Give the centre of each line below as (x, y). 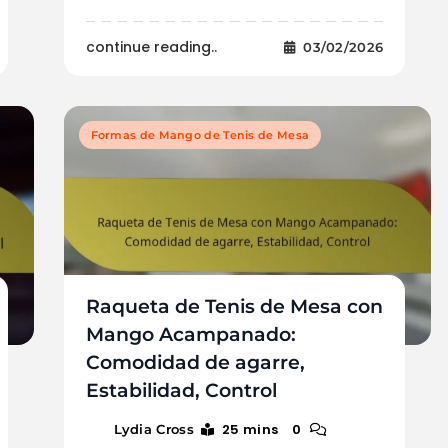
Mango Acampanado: (190, 334)
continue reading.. (151, 46)
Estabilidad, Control (181, 390)
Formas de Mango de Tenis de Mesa (200, 134)
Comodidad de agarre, (195, 362)
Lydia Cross (153, 428)
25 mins (250, 429)
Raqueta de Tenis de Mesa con (234, 306)
